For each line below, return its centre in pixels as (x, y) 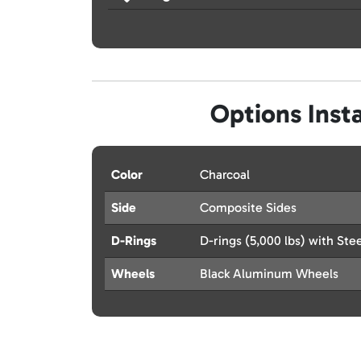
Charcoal (225, 175)
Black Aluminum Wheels (269, 274)
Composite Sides (248, 208)
